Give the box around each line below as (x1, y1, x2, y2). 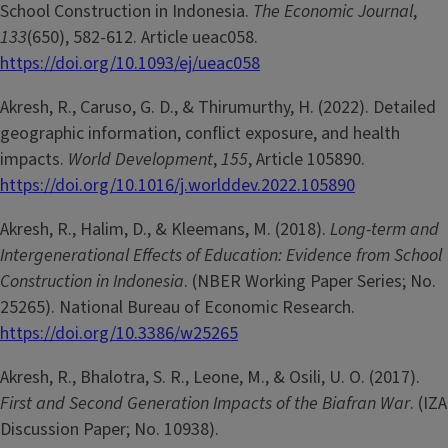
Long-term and (330, 217, 439, 243)
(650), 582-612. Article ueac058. (27, 25, 258, 51)
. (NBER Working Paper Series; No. (184, 269, 436, 295)
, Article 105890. (248, 147, 365, 173)
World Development (68, 147, 213, 173)
